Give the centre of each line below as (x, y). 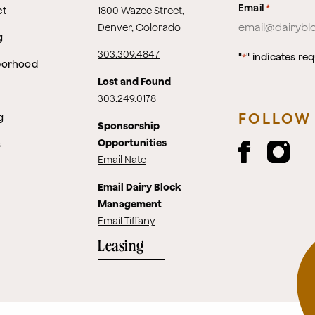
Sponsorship (129, 126)
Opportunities (132, 143)
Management (130, 204)
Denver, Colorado (139, 27)
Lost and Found (134, 82)
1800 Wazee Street (140, 11)
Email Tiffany (127, 221)
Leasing (121, 246)
